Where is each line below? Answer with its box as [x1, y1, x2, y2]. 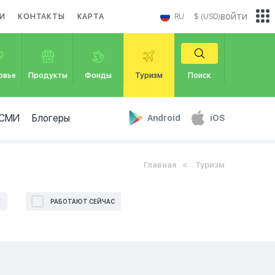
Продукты [28, 71, 68, 80]
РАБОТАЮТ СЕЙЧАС [50, 198, 115, 205]
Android [147, 113, 182, 123]
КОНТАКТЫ [18, 12, 65, 21]
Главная [144, 160, 176, 169]
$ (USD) [194, 12, 220, 21]
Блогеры [31, 112, 70, 124]
